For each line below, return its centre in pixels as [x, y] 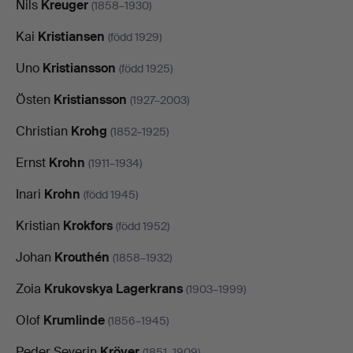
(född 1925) [146, 68]
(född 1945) [111, 194]
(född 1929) [135, 37]
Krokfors [88, 225]
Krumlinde [74, 320]
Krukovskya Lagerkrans [113, 288]
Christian [43, 131]
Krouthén [82, 257]
